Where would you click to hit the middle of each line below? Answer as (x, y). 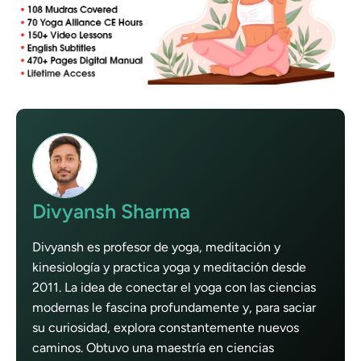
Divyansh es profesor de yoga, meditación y (156, 247)
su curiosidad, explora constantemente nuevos (166, 328)
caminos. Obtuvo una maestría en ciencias (153, 348)
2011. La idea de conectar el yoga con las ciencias (174, 288)
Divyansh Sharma (111, 212)
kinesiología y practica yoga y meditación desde (169, 268)
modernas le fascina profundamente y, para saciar (174, 308)
